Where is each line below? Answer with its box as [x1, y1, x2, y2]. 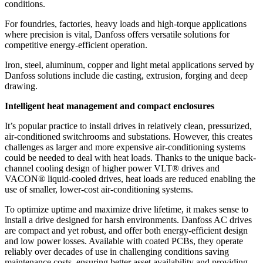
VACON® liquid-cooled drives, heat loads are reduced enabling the [5, 174, 255, 184]
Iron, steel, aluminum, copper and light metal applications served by [5, 60, 254, 70]
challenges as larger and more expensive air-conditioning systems [5, 142, 245, 153]
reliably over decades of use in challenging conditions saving [5, 247, 229, 257]
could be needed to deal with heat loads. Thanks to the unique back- [5, 153, 256, 163]
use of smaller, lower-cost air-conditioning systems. [5, 184, 193, 195]
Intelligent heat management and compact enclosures [5, 101, 214, 112]
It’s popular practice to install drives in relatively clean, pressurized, [5, 121, 252, 131]
